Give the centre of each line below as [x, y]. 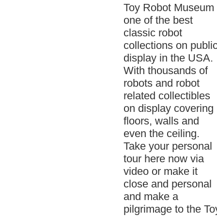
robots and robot [162, 83]
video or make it [161, 171]
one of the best [158, 20]
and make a [151, 196]
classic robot [153, 32]
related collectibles [167, 95]
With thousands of [166, 70]
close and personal [168, 184]
